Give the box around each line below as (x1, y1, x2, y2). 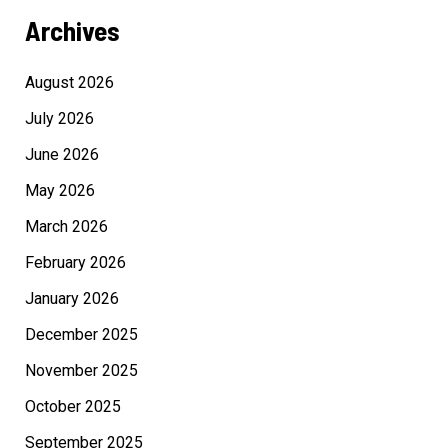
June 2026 (24, 145, 99, 165)
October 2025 (24, 397, 121, 417)
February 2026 (24, 253, 126, 273)
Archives (24, 14, 119, 47)
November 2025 (24, 361, 138, 381)
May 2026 (24, 181, 95, 201)
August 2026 (24, 73, 114, 93)
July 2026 (24, 109, 94, 129)
